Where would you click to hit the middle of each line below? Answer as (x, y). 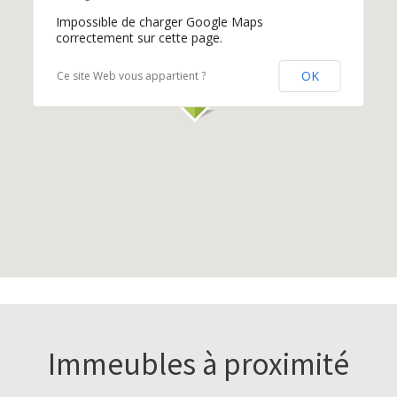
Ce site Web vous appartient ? (131, 76)
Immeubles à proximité (198, 364)
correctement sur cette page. (139, 38)
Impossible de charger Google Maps (159, 22)
